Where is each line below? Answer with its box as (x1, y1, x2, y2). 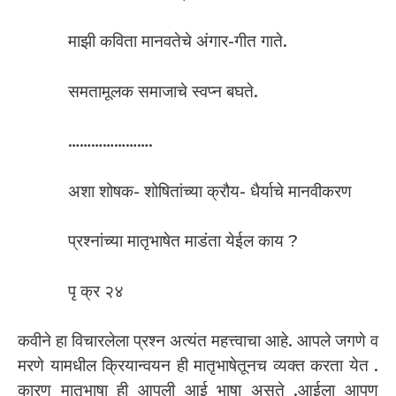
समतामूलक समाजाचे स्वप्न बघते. (68, 80, 258, 102)
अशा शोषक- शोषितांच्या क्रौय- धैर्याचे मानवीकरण (68, 180, 352, 202)
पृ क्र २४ (68, 280, 124, 301)
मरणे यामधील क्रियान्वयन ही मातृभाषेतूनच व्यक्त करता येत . (18, 355, 378, 377)
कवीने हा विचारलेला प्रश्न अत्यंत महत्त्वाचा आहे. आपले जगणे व (18, 331, 378, 352)
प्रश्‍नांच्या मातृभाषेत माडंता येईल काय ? (68, 231, 298, 252)
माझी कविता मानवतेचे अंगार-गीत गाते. (68, 31, 287, 52)
